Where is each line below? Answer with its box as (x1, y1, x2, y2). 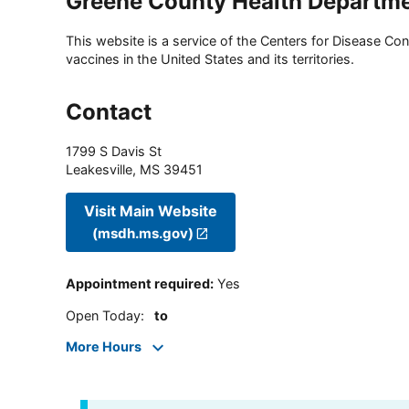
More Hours (66, 339, 142, 355)
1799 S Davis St (66, 143, 162, 160)
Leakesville (66, 162, 132, 178)
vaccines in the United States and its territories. (66, 51, 354, 68)
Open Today (66, 307, 141, 323)
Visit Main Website (84, 201, 217, 220)
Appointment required (66, 276, 210, 292)
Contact (66, 99, 152, 126)
